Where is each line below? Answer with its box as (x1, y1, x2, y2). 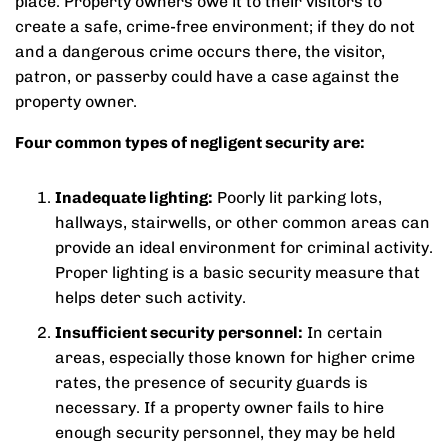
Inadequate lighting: (55, 188, 213, 207)
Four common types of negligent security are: (15, 133, 365, 152)
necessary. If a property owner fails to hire (55, 398, 384, 417)
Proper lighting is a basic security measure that (55, 263, 420, 282)
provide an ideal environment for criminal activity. (55, 238, 433, 257)
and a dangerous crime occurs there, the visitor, (15, 42, 385, 61)
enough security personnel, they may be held (55, 423, 395, 442)
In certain (303, 323, 383, 342)
